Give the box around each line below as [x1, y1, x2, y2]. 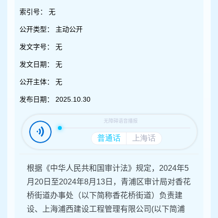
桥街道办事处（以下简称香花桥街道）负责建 [27, 191, 182, 200]
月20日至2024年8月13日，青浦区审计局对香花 [27, 178, 191, 186]
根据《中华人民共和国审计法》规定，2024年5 [27, 164, 189, 173]
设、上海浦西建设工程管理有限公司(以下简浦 [27, 205, 185, 214]
